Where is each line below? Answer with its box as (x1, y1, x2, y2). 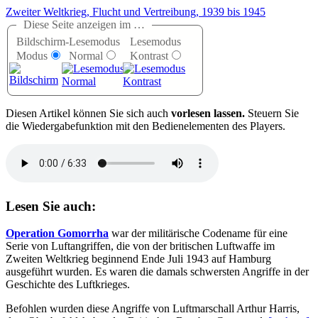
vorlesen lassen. (171, 107, 245, 120)
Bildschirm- (16, 35, 69, 48)
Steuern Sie (245, 107, 299, 120)
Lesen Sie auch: (6, 198, 96, 214)
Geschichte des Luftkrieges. (6, 278, 130, 291)
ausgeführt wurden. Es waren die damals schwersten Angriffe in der (6, 265, 309, 278)
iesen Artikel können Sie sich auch (14, 107, 171, 120)
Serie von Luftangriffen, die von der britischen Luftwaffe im (6, 240, 275, 253)
